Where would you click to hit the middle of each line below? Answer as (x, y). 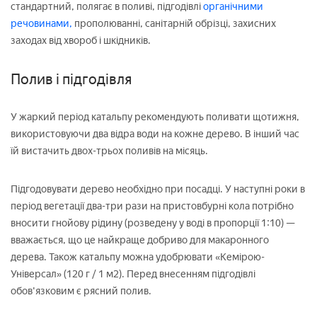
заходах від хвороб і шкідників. (81, 41)
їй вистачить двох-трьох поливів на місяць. (109, 151)
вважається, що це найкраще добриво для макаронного (140, 241)
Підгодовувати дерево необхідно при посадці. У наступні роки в (158, 190)
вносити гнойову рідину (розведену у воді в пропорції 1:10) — (153, 224)
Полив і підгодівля (71, 80)
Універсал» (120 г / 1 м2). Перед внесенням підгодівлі (133, 275)
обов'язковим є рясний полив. (81, 292)
